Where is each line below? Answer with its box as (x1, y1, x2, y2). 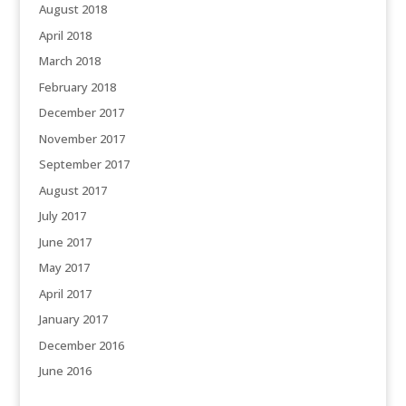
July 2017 (38, 208, 86, 225)
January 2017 (38, 311, 108, 328)
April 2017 (38, 285, 92, 302)
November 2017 (38, 130, 125, 147)
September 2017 (38, 156, 130, 173)
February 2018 (38, 78, 116, 95)
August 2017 (38, 181, 107, 198)
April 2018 (38, 26, 92, 43)
